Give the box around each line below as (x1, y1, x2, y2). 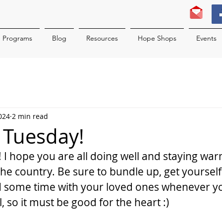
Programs (2, 34, 32, 43)
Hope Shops (138, 34, 176, 43)
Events (196, 34, 217, 43)
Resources (86, 34, 118, 43)
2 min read (12, 111, 48, 121)
